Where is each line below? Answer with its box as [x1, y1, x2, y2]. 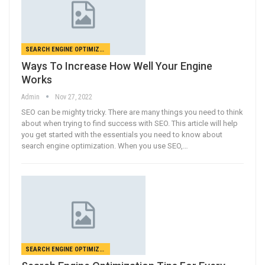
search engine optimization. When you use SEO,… [21, 141, 188, 150]
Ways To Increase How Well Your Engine [21, 59, 212, 72]
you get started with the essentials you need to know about [21, 130, 222, 139]
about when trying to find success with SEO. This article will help [21, 118, 238, 128]
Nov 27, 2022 [55, 92, 92, 101]
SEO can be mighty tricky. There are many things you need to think [21, 107, 243, 117]
